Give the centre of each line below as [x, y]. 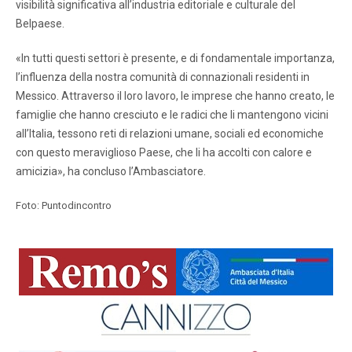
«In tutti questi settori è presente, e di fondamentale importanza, [175, 59]
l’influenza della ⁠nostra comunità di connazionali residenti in [163, 77]
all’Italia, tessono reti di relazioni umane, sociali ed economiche [170, 134]
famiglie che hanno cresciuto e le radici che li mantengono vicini [172, 115]
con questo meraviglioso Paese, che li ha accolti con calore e [164, 153]
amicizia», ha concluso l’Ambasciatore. [111, 172]
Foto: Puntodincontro [64, 206]
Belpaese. [40, 24]
